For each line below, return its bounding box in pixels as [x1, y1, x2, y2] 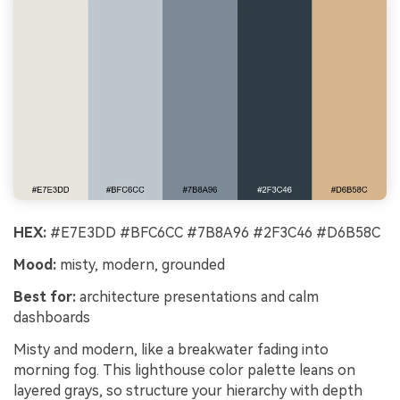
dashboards [13, 308, 90, 326]
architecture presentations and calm [76, 287, 319, 305]
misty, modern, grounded [56, 256, 225, 274]
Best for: [13, 287, 76, 305]
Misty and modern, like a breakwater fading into [13, 340, 329, 358]
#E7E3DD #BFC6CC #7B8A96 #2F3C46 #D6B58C [46, 224, 380, 242]
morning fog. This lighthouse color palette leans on [13, 361, 355, 379]
